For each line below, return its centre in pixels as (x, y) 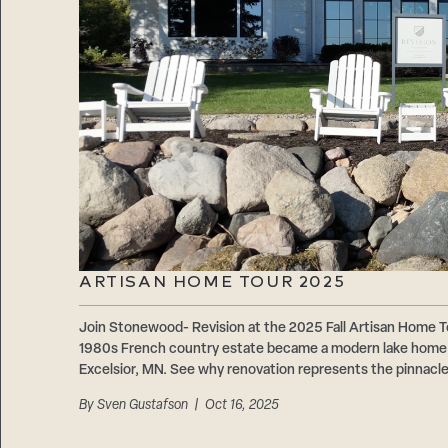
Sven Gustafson (142, 406)
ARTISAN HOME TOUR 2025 (212, 282)
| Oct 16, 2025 (233, 406)
